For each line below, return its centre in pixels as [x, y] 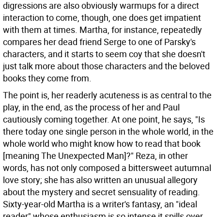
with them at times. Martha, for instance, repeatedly [102, 30]
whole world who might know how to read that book [102, 143]
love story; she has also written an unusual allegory [100, 180]
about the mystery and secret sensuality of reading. [101, 192]
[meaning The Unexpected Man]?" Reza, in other [95, 155]
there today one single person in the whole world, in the [108, 131]
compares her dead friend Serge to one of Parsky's [99, 42]
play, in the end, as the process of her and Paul [91, 107]
